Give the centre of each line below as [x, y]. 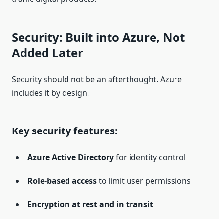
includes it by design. [50, 93]
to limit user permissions [144, 181]
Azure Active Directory [71, 158]
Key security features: [65, 131]
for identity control [150, 158]
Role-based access [62, 181]
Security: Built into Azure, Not [98, 37]
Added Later [47, 53]
